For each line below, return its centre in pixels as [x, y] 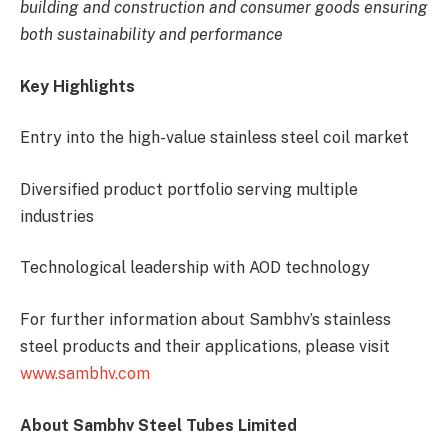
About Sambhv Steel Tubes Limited [158, 425]
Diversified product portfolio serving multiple [189, 189]
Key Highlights [77, 86]
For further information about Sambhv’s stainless [205, 319]
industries [57, 216]
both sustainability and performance [151, 34]
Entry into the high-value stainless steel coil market [214, 138]
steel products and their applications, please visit [205, 346]
